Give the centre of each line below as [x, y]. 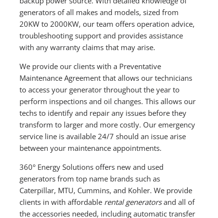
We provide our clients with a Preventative [91, 66]
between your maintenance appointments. [91, 148]
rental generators [133, 202]
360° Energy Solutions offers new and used [92, 167]
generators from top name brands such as [90, 178]
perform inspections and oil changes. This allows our [108, 101]
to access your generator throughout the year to [100, 89]
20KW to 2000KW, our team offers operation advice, [107, 24]
